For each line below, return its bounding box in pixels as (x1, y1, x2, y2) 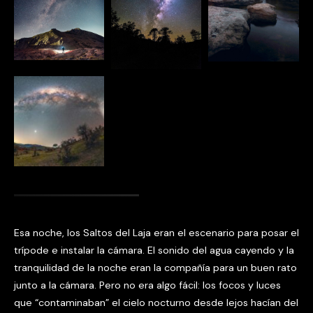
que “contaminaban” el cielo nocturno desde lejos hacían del (14, 296, 298, 309)
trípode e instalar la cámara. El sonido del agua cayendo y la (14, 243, 294, 256)
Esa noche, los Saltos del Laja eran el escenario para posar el (14, 226, 299, 239)
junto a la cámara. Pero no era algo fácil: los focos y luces (14, 278, 281, 291)
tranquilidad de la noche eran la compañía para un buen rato (14, 261, 297, 274)
